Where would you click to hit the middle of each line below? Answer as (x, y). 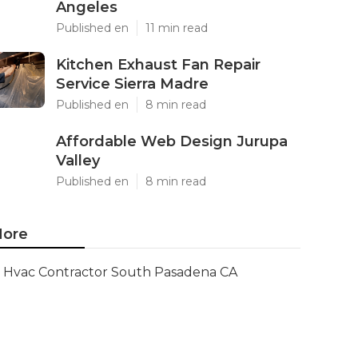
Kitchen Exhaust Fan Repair (158, 65)
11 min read (177, 28)
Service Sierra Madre (132, 84)
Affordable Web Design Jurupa (172, 141)
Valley (78, 161)
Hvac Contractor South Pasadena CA (120, 272)
